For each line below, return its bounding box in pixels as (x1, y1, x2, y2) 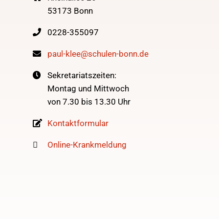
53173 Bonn (47, 5, 93, 16)
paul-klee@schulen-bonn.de (47, 48, 149, 59)
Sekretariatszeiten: (47, 70, 117, 80)
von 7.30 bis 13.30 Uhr (47, 96, 131, 107)
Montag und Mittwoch (47, 83, 130, 93)
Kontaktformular (47, 118, 109, 128)
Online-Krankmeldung (47, 139, 127, 150)
